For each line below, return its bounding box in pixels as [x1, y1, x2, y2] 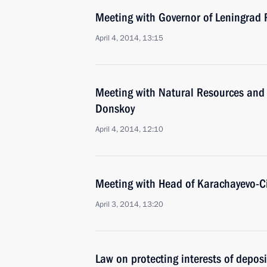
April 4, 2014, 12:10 [95, 124, 163, 135]
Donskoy [95, 101, 135, 116]
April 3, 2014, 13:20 [95, 199, 163, 210]
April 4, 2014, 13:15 [95, 33, 163, 44]
